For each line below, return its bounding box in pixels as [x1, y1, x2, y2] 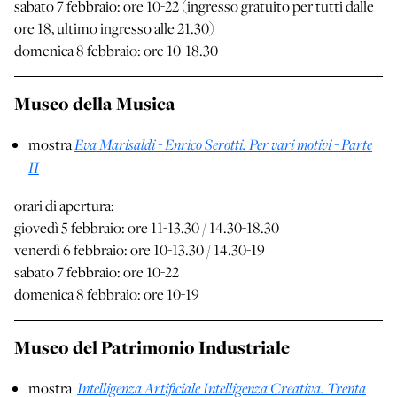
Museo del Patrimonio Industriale [14, 335, 290, 361]
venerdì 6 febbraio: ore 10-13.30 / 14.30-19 [14, 240, 265, 261]
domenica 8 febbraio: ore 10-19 [14, 284, 199, 305]
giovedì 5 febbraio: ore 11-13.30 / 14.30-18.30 [14, 218, 282, 238]
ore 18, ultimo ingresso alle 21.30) [14, 19, 214, 39]
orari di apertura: [14, 196, 114, 216]
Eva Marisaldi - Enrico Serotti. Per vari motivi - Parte [74, 134, 372, 155]
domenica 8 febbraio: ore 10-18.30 [14, 41, 218, 61]
